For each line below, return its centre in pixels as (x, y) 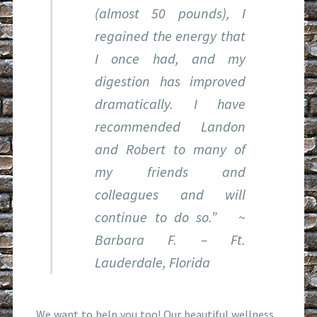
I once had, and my (170, 58)
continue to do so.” (163, 217)
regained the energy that (170, 35)
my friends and (170, 171)
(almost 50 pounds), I (170, 13)
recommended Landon (170, 126)
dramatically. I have (170, 103)
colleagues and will (170, 194)
